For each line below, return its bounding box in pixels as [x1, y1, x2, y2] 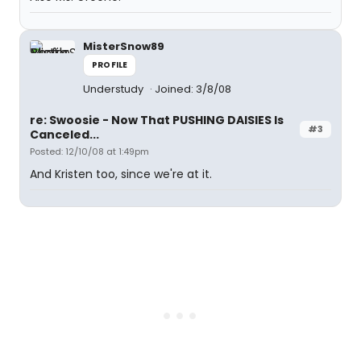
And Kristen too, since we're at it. [30, 166, 212, 182]
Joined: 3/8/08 [155, 81, 231, 97]
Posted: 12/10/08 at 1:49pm [30, 145, 149, 158]
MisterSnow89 [83, 39, 164, 54]
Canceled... [30, 127, 99, 143]
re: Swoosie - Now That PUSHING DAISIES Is [30, 112, 284, 128]
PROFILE [92, 59, 128, 71]
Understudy [83, 81, 146, 97]
